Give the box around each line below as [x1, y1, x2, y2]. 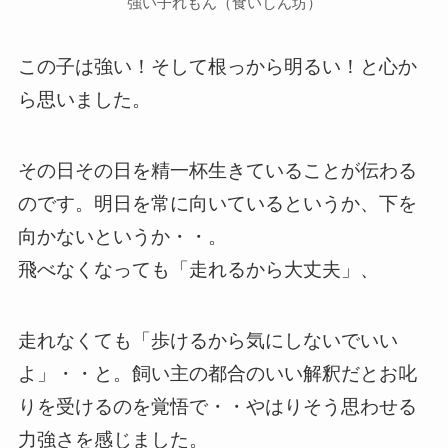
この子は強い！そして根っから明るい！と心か [17, 56, 417, 78]
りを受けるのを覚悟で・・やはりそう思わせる [17, 395, 417, 417]
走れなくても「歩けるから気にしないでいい [17, 329, 398, 351]
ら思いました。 [17, 89, 151, 111]
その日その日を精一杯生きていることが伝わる [17, 159, 417, 181]
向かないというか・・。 [17, 225, 227, 247]
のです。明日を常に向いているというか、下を [17, 192, 417, 214]
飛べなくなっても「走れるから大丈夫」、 [17, 258, 379, 280]
